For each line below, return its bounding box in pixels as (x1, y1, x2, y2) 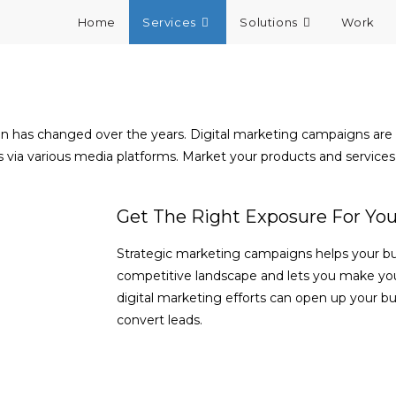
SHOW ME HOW (138, 358, 251, 375)
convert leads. (117, 312, 202, 328)
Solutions (240, 15, 298, 29)
